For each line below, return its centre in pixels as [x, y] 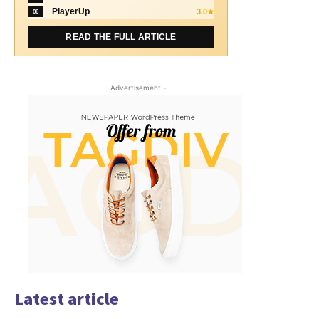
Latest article [67, 299]
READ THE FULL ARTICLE [121, 37]
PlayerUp [71, 12]
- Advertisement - [135, 88]
